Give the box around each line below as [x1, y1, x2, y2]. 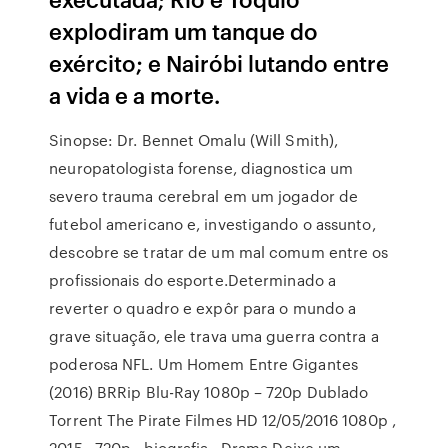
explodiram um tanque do [49, 15, 319, 46]
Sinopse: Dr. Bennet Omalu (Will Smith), [49, 129, 339, 151]
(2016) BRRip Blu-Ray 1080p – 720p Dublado [49, 381, 369, 403]
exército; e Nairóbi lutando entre [49, 47, 390, 78]
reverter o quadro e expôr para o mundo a [49, 297, 357, 319]
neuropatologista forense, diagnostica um [49, 157, 354, 179]
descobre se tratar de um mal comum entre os [49, 241, 389, 263]
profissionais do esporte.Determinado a [49, 269, 337, 291]
